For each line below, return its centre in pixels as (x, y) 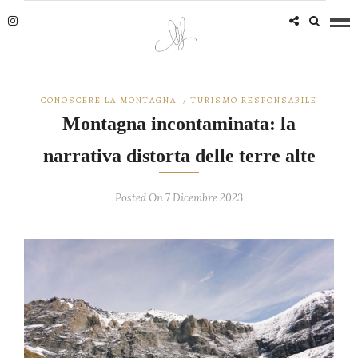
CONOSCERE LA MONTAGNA (109, 100)
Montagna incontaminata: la (179, 124)
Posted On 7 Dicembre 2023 (179, 198)
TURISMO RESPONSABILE (254, 100)
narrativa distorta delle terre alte (179, 156)
